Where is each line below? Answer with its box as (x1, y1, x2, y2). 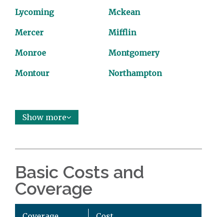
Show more (22, 112, 67, 123)
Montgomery (108, 48, 159, 58)
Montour (15, 68, 50, 78)
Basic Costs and (15, 162, 145, 183)
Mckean (108, 7, 140, 17)
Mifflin (108, 28, 136, 38)
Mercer (15, 28, 44, 38)
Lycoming (15, 7, 54, 17)
